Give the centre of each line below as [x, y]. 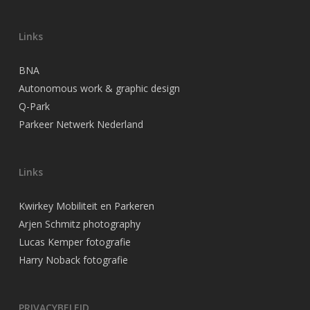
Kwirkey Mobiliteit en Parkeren [86, 206]
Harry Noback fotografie [73, 259]
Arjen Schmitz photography [79, 224]
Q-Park [34, 106]
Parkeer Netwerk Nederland [81, 124]
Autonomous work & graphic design [99, 88]
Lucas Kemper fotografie [74, 241]
